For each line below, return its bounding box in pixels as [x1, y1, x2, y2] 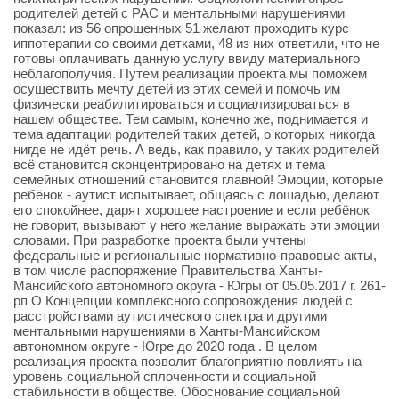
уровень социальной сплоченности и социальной [13, 368, 316, 384]
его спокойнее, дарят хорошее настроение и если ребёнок [13, 201, 370, 217]
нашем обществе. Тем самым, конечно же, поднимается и [13, 110, 368, 126]
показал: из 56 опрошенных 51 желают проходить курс [13, 20, 349, 36]
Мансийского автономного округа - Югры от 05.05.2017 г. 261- [13, 277, 386, 293]
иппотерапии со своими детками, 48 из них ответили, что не [13, 35, 379, 51]
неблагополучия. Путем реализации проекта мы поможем [13, 65, 367, 81]
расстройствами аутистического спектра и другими [13, 307, 327, 323]
